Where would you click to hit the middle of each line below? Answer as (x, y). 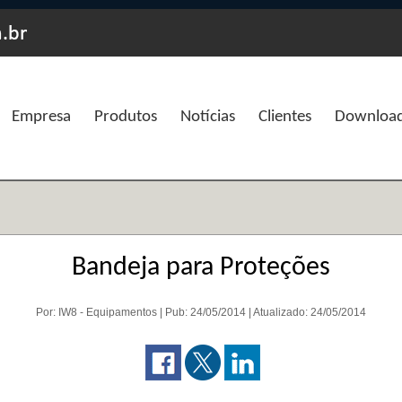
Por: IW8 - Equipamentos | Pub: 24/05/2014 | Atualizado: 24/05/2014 (201, 312)
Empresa (41, 117)
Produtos (125, 117)
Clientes (284, 117)
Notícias (207, 117)
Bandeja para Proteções (201, 268)
